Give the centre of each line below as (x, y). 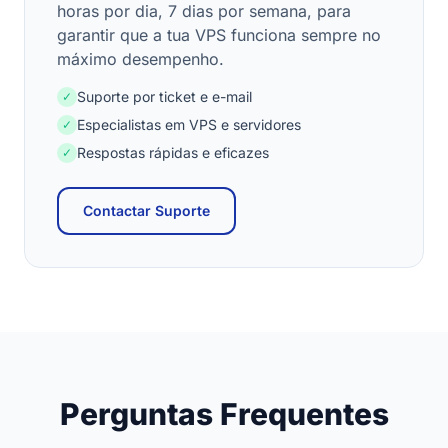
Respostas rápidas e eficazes (173, 152)
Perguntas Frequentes (224, 414)
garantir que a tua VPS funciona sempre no (219, 35)
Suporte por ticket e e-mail (164, 96)
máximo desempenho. (140, 59)
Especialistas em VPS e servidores (189, 124)
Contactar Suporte (146, 210)
